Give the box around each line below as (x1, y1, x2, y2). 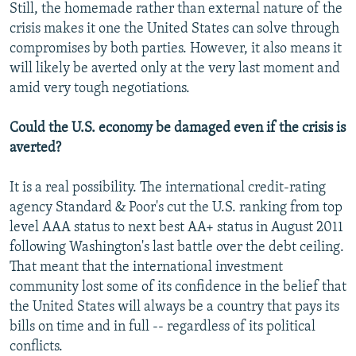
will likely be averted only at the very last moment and (10, 61, 340, 77)
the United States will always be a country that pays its (10, 300, 339, 315)
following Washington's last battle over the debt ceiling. (10, 240, 344, 256)
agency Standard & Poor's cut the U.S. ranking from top (10, 200, 342, 216)
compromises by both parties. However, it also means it (10, 41, 342, 57)
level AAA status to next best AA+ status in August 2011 (10, 220, 343, 236)
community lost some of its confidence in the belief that (10, 280, 346, 296)
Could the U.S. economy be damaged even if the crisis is (10, 121, 346, 137)
